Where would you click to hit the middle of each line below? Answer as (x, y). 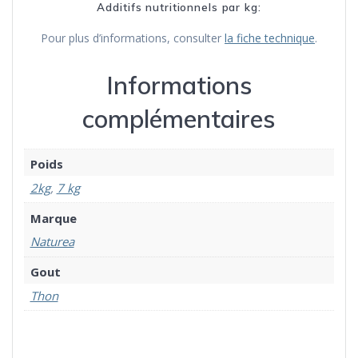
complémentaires (179, 118)
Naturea (52, 242)
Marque (53, 218)
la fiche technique (270, 38)
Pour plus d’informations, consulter (133, 38)
